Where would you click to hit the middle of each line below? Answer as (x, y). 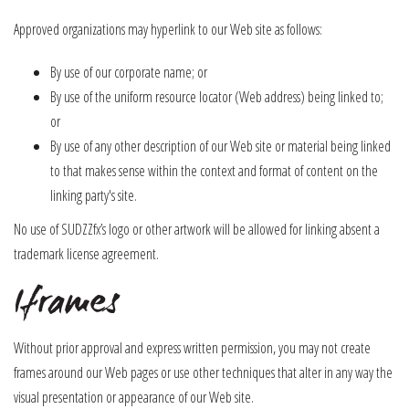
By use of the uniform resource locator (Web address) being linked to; (217, 97)
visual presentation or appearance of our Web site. (134, 397)
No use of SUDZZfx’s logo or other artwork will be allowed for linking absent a (197, 229)
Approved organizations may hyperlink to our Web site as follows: (168, 29)
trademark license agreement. (86, 254)
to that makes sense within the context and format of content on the (214, 171)
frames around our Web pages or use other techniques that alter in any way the (203, 372)
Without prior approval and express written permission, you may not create (192, 348)
